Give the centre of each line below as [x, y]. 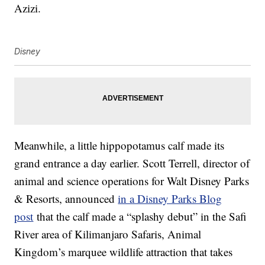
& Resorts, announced [66, 199]
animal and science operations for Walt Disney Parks [132, 181]
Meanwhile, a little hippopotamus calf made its [119, 146]
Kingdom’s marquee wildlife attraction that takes [124, 252]
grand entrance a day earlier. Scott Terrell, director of [132, 163]
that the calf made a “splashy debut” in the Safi [140, 216]
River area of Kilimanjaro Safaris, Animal [108, 234]
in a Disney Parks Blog [170, 199]
